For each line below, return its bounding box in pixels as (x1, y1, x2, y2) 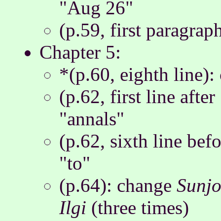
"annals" (59, 108, 124, 129)
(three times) (86, 197, 189, 218)
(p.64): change (59, 175, 177, 196)
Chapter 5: (39, 41, 121, 63)
